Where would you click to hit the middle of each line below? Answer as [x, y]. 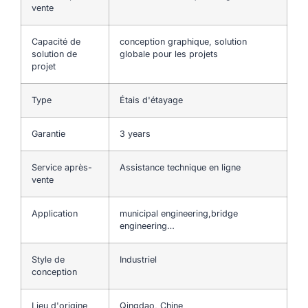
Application [55, 213]
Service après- [62, 167]
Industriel [138, 259]
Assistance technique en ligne [180, 167]
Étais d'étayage [153, 100]
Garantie [48, 133]
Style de [48, 259]
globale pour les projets [169, 54]
